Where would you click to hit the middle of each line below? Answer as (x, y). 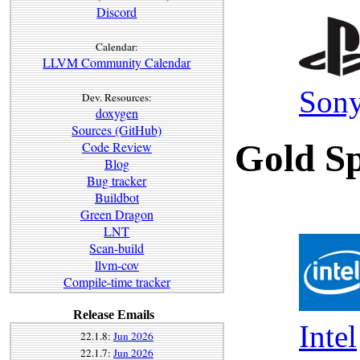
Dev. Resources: (117, 97)
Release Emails (113, 315)
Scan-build (117, 247)
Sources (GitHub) (117, 129)
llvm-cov (117, 264)
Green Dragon (117, 214)
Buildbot (117, 197)
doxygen (117, 112)
